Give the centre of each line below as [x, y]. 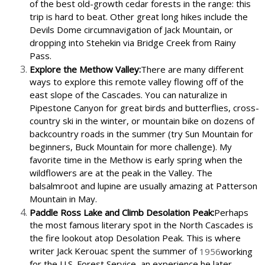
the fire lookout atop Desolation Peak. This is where [135, 238]
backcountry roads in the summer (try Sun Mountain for [141, 134]
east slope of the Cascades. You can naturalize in [128, 95]
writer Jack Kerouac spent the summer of [113, 251]
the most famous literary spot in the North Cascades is [141, 225]
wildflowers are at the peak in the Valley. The [121, 173]
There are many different [192, 69]
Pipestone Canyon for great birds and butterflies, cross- [144, 108]
